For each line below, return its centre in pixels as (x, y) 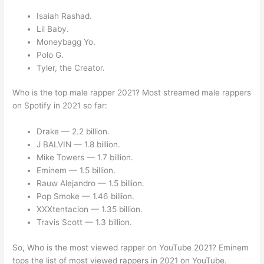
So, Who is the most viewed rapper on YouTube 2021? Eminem (131, 247)
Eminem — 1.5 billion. (76, 171)
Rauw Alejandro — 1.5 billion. (91, 184)
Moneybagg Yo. (66, 42)
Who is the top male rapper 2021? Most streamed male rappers (132, 93)
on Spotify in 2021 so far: (60, 106)
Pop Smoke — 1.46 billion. (86, 197)
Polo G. (50, 55)
